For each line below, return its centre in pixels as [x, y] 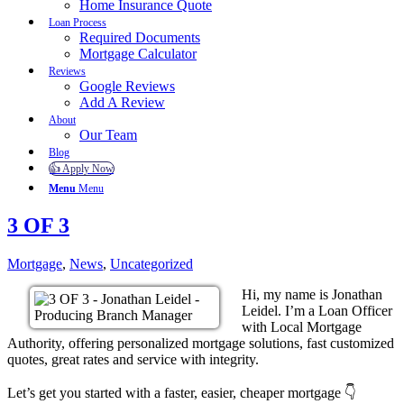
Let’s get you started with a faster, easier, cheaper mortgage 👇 [182, 392]
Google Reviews [127, 86]
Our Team [108, 134]
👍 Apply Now [82, 168]
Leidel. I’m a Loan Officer [317, 310]
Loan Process [78, 22]
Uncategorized [151, 263]
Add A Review [122, 102]
